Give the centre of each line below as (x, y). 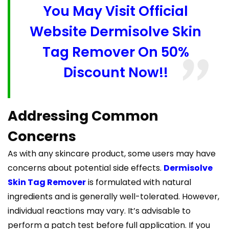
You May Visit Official (116, 11)
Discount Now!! (116, 73)
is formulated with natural (139, 182)
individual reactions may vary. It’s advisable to (99, 211)
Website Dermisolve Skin (116, 32)
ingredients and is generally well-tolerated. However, (113, 197)
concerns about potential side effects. (86, 168)
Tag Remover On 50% (116, 52)
